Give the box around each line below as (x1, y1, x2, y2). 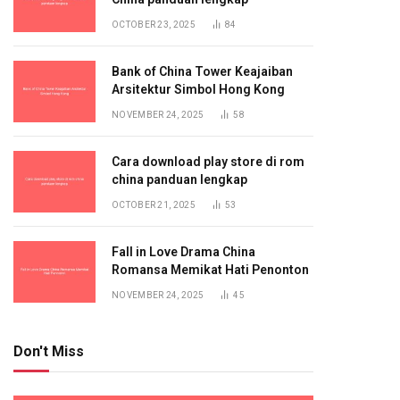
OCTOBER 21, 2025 (112, 200, 196, 210)
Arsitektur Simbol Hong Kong (112, 82, 285, 96)
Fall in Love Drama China (112, 245, 255, 259)
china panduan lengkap (112, 172, 247, 187)
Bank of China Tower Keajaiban (112, 64, 293, 79)
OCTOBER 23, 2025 (112, 20, 196, 29)
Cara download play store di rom (112, 154, 304, 169)
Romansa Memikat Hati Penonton (112, 262, 309, 277)
